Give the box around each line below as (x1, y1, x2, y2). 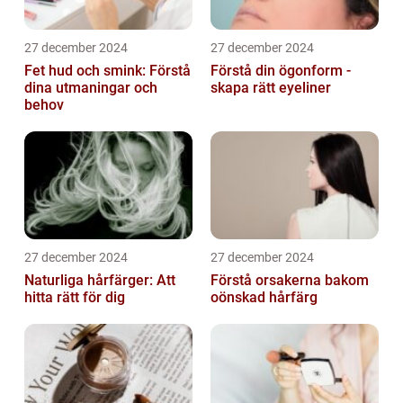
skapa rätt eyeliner (210, 79, 331, 97)
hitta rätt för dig (24, 289, 125, 307)
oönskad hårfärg (210, 289, 318, 307)
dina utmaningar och (24, 79, 157, 97)
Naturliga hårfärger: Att (24, 272, 175, 290)
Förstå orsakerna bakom (210, 272, 369, 290)
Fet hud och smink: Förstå (24, 62, 191, 80)
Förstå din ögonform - (210, 62, 351, 80)
